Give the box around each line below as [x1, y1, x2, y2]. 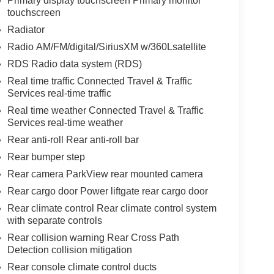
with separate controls [7, 215, 102, 226]
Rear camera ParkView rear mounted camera [7, 168, 203, 179]
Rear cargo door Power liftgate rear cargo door [7, 185, 208, 196]
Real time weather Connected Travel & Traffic [7, 105, 204, 116]
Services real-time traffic [7, 87, 111, 98]
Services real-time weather [7, 117, 123, 128]
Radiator [7, 24, 45, 35]
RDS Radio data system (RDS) [7, 58, 142, 69]
